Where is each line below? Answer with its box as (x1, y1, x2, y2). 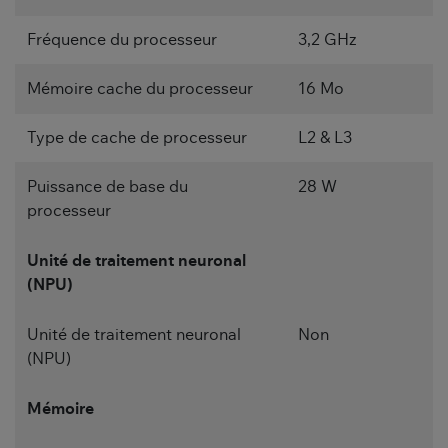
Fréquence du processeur (27, 32, 217, 49)
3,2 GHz (298, 32, 357, 49)
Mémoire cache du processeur (27, 81, 253, 98)
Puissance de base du (27, 179, 188, 196)
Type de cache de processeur (27, 130, 247, 147)
